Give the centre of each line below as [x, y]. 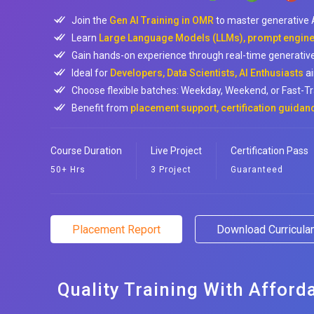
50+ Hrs [68, 170]
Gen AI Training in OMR [162, 20]
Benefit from [101, 108]
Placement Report [116, 230]
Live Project [176, 151]
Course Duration [86, 151]
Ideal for [91, 73]
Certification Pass [269, 151]
